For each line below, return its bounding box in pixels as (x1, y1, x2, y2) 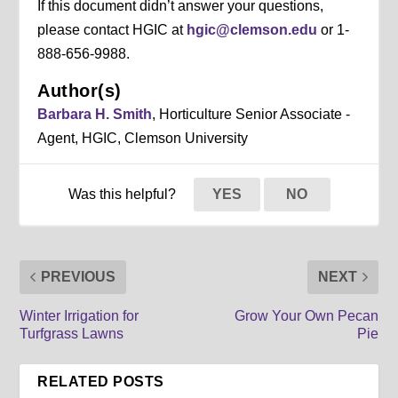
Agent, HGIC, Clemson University (37, 130, 249, 146)
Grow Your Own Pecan (234, 307, 378, 323)
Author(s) (37, 80, 122, 100)
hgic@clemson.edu (187, 21, 318, 37)
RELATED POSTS (37, 373, 164, 389)
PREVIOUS (41, 268, 116, 284)
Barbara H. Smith (37, 106, 153, 122)
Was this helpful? (68, 186, 179, 202)
